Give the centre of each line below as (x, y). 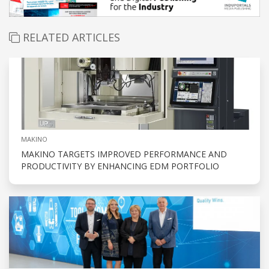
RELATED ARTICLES (70, 37)
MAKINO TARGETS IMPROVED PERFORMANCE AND (124, 154)
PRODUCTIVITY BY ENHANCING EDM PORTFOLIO (120, 166)
